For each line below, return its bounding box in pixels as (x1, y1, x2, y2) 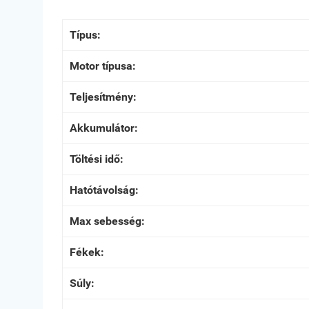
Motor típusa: (70, 59, 136, 72)
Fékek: (70, 246, 104, 259)
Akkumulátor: (70, 121, 138, 134)
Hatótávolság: (70, 183, 139, 197)
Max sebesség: (70, 215, 145, 228)
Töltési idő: (70, 152, 123, 166)
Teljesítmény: (70, 90, 137, 103)
